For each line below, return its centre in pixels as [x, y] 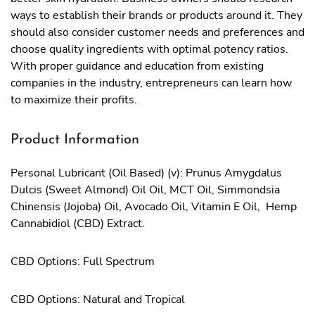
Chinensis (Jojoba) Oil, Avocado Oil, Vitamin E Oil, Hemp [154, 207]
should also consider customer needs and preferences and [157, 32]
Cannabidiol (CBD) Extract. [78, 224]
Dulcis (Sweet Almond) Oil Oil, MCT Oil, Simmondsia [145, 190]
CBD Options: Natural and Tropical [98, 300]
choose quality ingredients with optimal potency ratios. [149, 49]
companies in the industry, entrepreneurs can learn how [151, 83]
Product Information [75, 140]
